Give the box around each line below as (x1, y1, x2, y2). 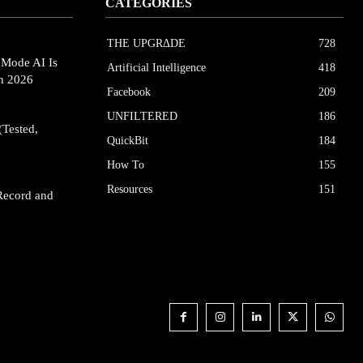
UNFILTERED (107, 109, 177, 122)
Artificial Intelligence (107, 61, 206, 74)
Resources (107, 182, 152, 195)
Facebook (107, 85, 151, 98)
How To (107, 158, 144, 171)
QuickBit (107, 134, 148, 147)
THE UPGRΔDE (107, 36, 186, 49)
